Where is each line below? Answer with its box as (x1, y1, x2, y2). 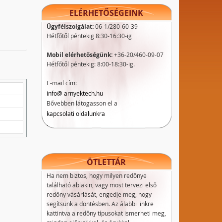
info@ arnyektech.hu (46, 89, 103, 97)
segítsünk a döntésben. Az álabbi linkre (46, 200, 154, 208)
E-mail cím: (46, 79, 77, 87)
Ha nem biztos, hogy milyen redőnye (46, 171, 147, 179)
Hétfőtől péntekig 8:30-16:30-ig (46, 32, 132, 40)
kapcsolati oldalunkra (46, 110, 105, 117)
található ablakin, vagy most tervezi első (46, 181, 157, 189)
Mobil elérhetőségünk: (46, 51, 112, 59)
